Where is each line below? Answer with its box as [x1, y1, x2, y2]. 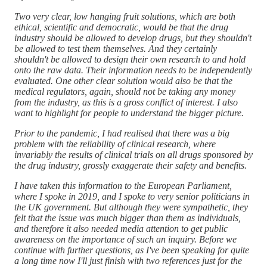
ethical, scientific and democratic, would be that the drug [14, 21, 228, 32]
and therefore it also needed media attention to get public [14, 223, 228, 234]
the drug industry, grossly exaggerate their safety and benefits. [14, 160, 247, 170]
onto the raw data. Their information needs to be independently [14, 64, 252, 75]
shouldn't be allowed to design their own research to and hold [14, 54, 246, 64]
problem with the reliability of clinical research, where [14, 138, 216, 149]
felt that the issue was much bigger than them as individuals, [14, 212, 241, 223]
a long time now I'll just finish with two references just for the [14, 255, 242, 266]
